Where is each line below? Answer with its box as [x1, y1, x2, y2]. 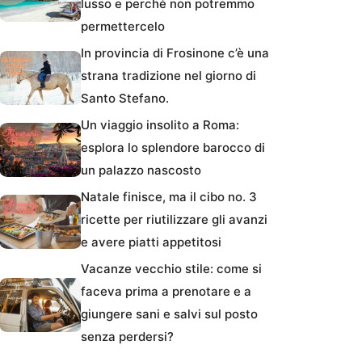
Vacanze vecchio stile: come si [81, 260, 262, 276]
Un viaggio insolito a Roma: [81, 116, 239, 133]
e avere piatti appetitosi [81, 234, 221, 250]
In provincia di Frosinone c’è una [81, 44, 269, 61]
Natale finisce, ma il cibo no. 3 [81, 188, 257, 204]
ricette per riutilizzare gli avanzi [81, 211, 267, 227]
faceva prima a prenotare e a [81, 283, 251, 299]
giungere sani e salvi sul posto [81, 305, 258, 322]
